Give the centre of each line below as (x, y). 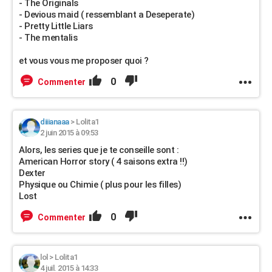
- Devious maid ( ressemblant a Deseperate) (107, 15)
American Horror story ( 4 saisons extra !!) (103, 161)
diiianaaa (55, 122)
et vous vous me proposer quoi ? (84, 61)
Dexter (32, 173)
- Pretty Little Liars (56, 26)
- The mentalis (48, 38)
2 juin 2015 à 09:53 (69, 133)
